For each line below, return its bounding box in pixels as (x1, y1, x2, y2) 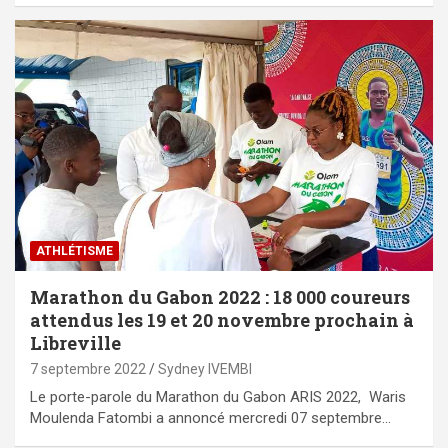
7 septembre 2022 (30, 361, 146, 378)
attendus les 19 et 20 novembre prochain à (30, 308, 414, 333)
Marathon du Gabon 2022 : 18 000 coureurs (30, 285, 410, 310)
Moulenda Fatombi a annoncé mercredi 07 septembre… (30, 409, 391, 428)
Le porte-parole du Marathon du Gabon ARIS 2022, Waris (30, 388, 406, 407)
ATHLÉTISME (36, 244, 113, 259)
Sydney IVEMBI (158, 361, 252, 378)
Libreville (30, 331, 121, 356)
